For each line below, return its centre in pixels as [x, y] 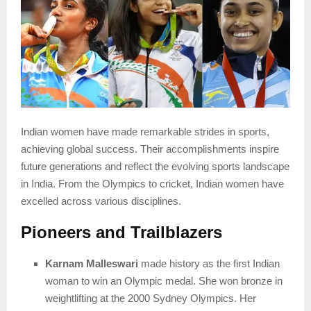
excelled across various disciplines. [101, 201]
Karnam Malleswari [92, 264]
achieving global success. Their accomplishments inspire [150, 149]
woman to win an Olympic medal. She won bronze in [164, 281]
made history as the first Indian [209, 264]
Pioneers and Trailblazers [121, 233]
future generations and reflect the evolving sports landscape [155, 167]
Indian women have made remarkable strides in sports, [145, 132]
